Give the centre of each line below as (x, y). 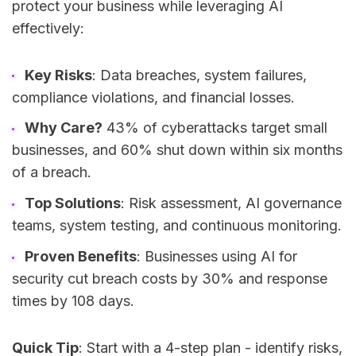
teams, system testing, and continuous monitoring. (177, 226)
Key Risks (58, 75)
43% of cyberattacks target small (215, 128)
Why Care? (63, 128)
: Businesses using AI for (217, 256)
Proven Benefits (80, 256)
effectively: (48, 29)
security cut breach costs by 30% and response (170, 278)
